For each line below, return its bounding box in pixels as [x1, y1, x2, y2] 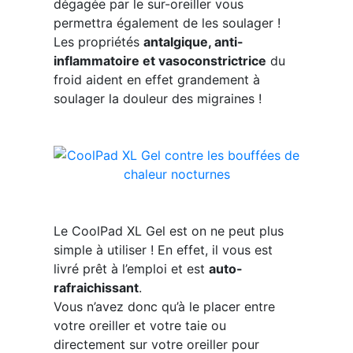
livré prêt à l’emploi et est [53, 261, 209, 277]
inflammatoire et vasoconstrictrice [53, 53, 266, 69]
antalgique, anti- [143, 34, 243, 50]
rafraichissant [53, 280, 139, 296]
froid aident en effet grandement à [53, 72, 260, 88]
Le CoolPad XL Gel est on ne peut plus [53, 223, 284, 240]
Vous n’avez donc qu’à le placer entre [53, 299, 275, 315]
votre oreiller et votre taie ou [53, 318, 226, 334]
